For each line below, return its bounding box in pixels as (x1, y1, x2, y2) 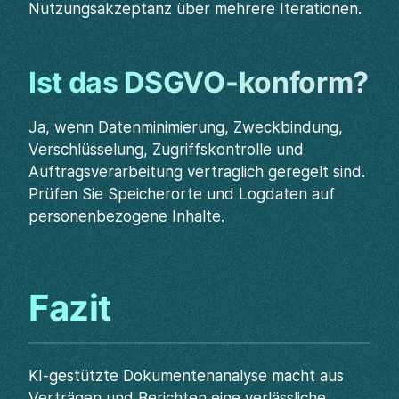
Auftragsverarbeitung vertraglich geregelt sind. (28, 163, 365, 181)
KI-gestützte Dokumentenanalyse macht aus (28, 367, 344, 385)
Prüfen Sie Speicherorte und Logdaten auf (28, 185, 335, 203)
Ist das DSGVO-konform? (28, 65, 369, 100)
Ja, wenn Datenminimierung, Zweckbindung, (28, 118, 343, 136)
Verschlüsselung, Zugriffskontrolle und (28, 141, 304, 159)
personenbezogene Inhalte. (28, 208, 224, 225)
